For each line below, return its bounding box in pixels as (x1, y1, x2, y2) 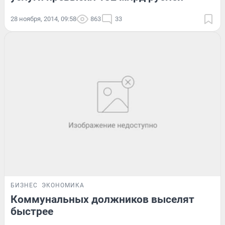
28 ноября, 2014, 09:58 (11, 15, 76, 23)
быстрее (11, 205, 53, 217)
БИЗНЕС (11, 181, 38, 189)
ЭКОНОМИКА (42, 181, 84, 189)
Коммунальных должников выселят (11, 193, 194, 205)
